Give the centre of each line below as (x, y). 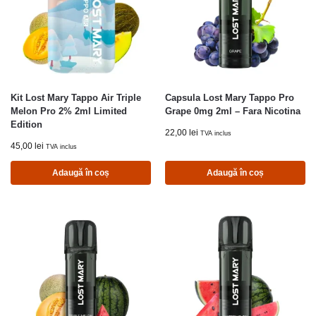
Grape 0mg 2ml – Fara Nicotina (233, 111)
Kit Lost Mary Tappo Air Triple (76, 98)
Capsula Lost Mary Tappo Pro (230, 98)
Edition (26, 125)
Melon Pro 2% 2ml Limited (69, 111)
